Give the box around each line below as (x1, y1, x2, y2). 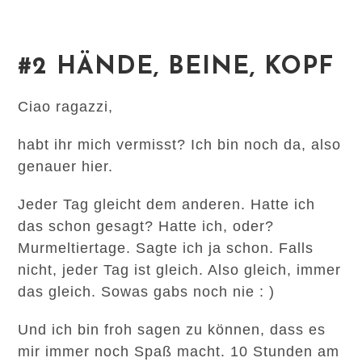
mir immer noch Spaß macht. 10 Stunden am (18, 343, 340, 360)
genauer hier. (18, 158, 119, 175)
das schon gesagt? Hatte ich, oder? (18, 218, 275, 234)
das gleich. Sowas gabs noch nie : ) (18, 284, 280, 300)
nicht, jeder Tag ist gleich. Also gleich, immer (18, 262, 342, 278)
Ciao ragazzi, (18, 99, 114, 115)
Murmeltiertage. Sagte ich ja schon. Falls (18, 240, 314, 256)
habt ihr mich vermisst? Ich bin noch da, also (18, 137, 342, 153)
